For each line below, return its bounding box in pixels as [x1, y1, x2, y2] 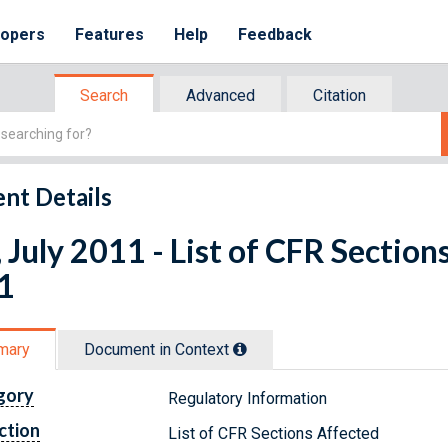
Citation [313, 86, 366, 105]
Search [80, 86, 128, 105]
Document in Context [84, 339, 233, 359]
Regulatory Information [168, 388, 328, 408]
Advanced [186, 86, 255, 105]
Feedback [238, 25, 313, 44]
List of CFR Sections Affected [168, 423, 380, 443]
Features [75, 25, 145, 44]
